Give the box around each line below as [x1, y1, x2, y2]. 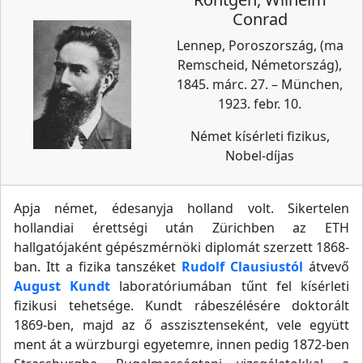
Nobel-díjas [225, 147, 294, 164]
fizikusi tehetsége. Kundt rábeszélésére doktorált [14, 297, 349, 314]
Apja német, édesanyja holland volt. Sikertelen [14, 199, 349, 217]
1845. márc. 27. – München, [177, 75, 343, 93]
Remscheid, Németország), [177, 56, 342, 74]
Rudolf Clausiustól [181, 258, 304, 275]
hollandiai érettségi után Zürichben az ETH [14, 219, 349, 237]
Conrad [232, 8, 288, 30]
